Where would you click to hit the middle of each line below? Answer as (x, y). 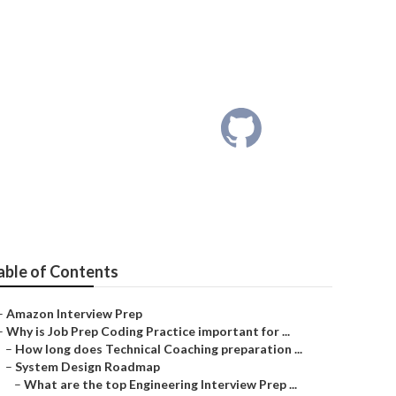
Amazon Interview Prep (74, 313)
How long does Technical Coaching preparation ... (159, 349)
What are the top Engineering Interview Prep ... (160, 384)
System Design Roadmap (88, 366)
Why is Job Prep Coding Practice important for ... (148, 331)
